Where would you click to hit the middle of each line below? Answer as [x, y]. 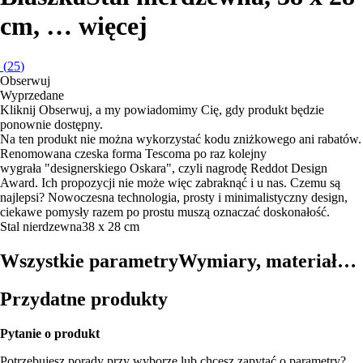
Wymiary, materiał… [267, 261]
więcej [113, 26]
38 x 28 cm [111, 226]
